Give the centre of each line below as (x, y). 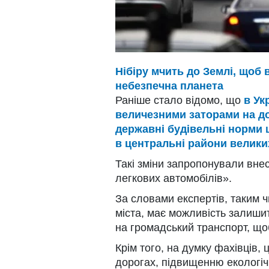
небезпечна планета (169, 86)
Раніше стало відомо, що (180, 100)
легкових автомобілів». (174, 178)
